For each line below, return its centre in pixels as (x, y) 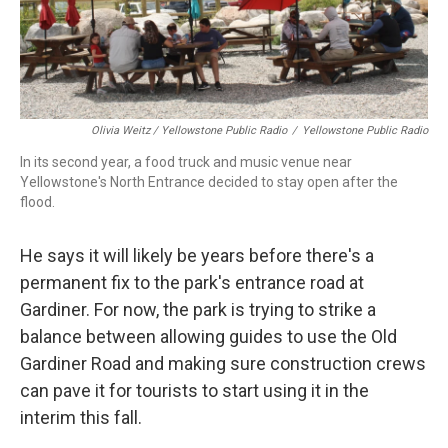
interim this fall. (81, 417)
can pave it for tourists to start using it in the (194, 390)
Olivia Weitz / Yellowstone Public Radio (189, 130)
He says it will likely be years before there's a (197, 255)
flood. (37, 202)
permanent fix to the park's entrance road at (192, 282)
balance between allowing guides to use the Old (208, 336)
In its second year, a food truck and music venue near (186, 162)
